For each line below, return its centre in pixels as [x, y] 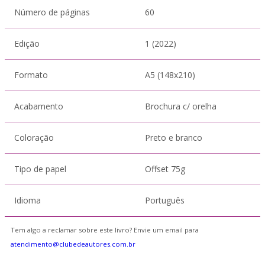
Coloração [34, 138]
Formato [31, 75]
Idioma [28, 200]
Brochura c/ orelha [181, 106]
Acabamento [39, 106]
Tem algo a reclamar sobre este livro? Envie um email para [105, 230]
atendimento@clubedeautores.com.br [73, 244]
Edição [27, 43]
